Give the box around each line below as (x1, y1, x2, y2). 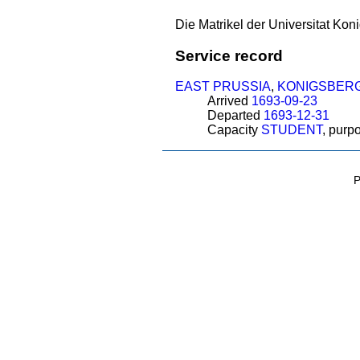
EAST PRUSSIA (174, 80, 271, 94)
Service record (174, 47, 283, 64)
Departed (207, 108, 264, 123)
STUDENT (260, 123, 322, 137)
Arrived (207, 94, 252, 108)
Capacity (207, 123, 261, 137)
